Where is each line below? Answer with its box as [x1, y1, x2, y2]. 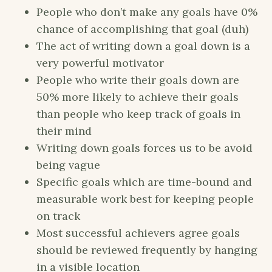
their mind [36, 123, 92, 138]
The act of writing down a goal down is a [36, 38, 250, 53]
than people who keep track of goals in [36, 106, 240, 121]
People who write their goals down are [36, 72, 239, 87]
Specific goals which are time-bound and [36, 174, 252, 189]
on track [36, 208, 80, 223]
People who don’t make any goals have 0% [36, 4, 257, 19]
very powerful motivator [36, 55, 164, 70]
